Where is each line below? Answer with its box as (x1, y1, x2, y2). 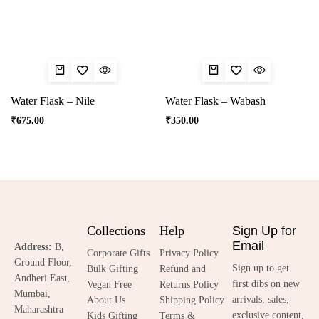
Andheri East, (14, 272, 70, 283)
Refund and (159, 263, 206, 274)
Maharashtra (14, 303, 63, 315)
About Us (87, 294, 125, 305)
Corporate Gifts (87, 247, 150, 258)
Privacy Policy (159, 247, 219, 258)
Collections (87, 223, 145, 238)
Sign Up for (232, 223, 296, 238)
